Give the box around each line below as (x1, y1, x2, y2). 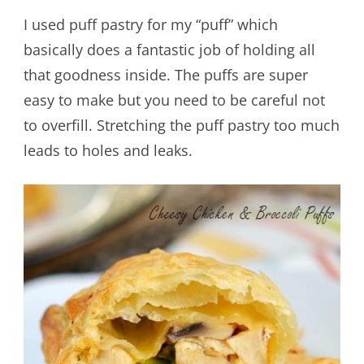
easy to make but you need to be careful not (23, 90, 325, 110)
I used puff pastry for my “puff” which (23, 15, 278, 35)
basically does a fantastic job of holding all (23, 40, 315, 60)
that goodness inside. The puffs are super (23, 65, 308, 85)
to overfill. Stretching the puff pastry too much (23, 115, 340, 136)
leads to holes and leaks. (23, 141, 193, 161)
